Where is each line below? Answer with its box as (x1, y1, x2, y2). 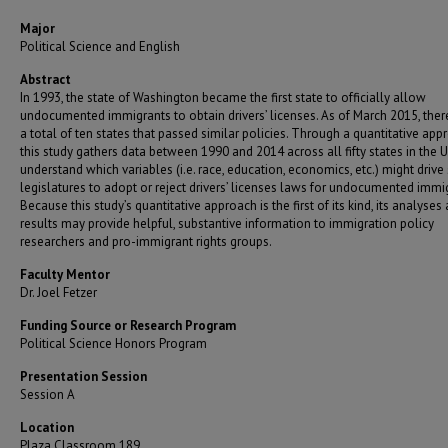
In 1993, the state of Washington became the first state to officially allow (20, 88, 426, 106)
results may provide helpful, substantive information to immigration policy (20, 214, 434, 232)
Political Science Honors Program (20, 334, 207, 352)
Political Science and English (20, 37, 180, 55)
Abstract (20, 70, 71, 88)
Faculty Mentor (20, 265, 110, 283)
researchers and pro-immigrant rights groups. (20, 232, 272, 250)
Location (20, 418, 74, 436)
